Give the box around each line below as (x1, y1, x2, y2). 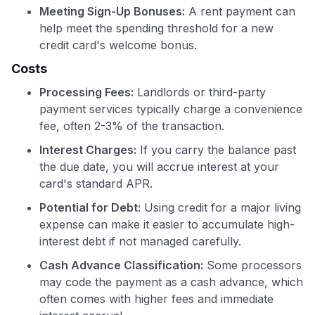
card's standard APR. (39, 176, 153, 191)
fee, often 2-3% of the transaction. (39, 118, 224, 133)
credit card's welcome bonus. (39, 37, 197, 52)
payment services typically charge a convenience (39, 101, 302, 116)
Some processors (203, 257, 302, 272)
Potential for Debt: (39, 200, 141, 214)
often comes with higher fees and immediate (39, 291, 274, 306)
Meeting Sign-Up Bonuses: (39, 4, 185, 18)
